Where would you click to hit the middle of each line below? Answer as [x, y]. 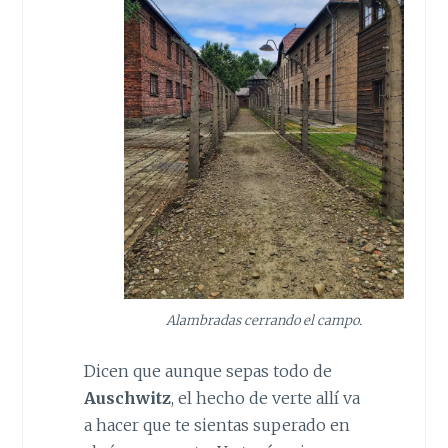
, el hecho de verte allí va [265, 397]
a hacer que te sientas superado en [216, 424]
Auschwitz [127, 397]
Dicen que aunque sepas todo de [207, 370]
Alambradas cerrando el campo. [263, 320]
